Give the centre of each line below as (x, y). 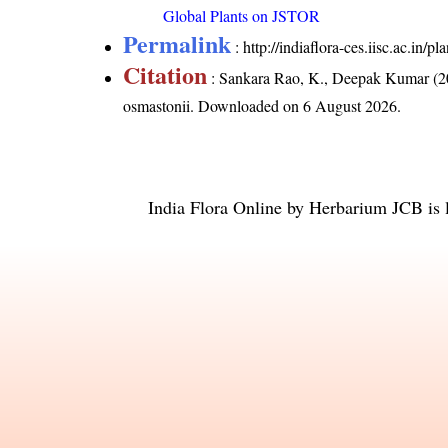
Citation (165, 75)
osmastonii (157, 106)
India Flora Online (215, 207)
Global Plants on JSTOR (242, 16)
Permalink (177, 44)
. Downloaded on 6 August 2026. (296, 106)
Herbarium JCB (366, 207)
